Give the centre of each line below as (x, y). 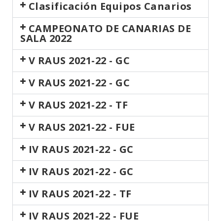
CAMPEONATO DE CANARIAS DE (110, 28)
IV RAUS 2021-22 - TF (80, 194)
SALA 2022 (46, 38)
